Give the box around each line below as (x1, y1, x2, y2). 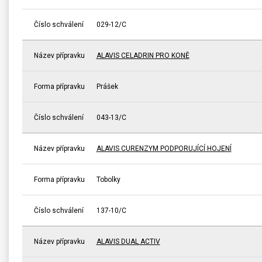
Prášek (96, 82, 118, 91)
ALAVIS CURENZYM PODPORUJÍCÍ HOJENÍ (96, 144, 232, 153)
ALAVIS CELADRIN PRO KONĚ (96, 51, 189, 60)
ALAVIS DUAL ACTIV (96, 237, 160, 246)
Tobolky (96, 175, 120, 184)
